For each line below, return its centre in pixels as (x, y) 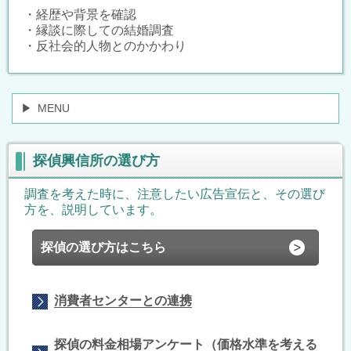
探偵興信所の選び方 (96, 160)
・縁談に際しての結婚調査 (99, 30)
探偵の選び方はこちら (103, 247)
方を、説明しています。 (93, 209)
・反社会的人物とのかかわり (105, 45)
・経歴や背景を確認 (80, 14)
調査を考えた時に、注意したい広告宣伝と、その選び (175, 194)
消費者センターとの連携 (123, 300)
